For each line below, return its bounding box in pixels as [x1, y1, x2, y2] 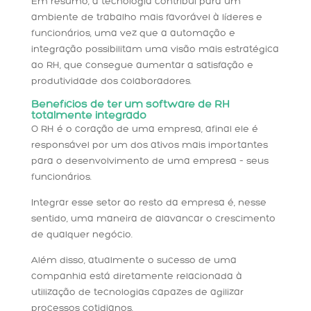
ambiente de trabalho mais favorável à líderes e [31, 12, 262, 24]
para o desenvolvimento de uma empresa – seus [31, 156, 269, 167]
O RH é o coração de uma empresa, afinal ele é [31, 124, 258, 135]
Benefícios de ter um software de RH [31, 99, 230, 111]
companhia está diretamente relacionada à [31, 271, 242, 283]
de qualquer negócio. [31, 230, 133, 241]
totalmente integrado [31, 110, 146, 122]
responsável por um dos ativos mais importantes [31, 140, 268, 151]
